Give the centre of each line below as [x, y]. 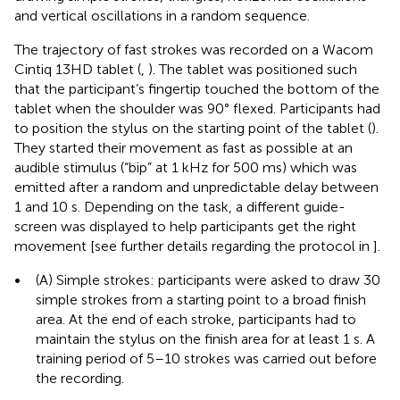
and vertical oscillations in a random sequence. [162, 15]
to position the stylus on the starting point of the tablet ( [193, 128]
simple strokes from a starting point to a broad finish [201, 299]
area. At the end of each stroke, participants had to [196, 319]
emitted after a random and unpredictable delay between [196, 187]
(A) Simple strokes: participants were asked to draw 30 [208, 279]
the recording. [80, 378]
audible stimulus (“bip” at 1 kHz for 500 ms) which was [186, 167]
